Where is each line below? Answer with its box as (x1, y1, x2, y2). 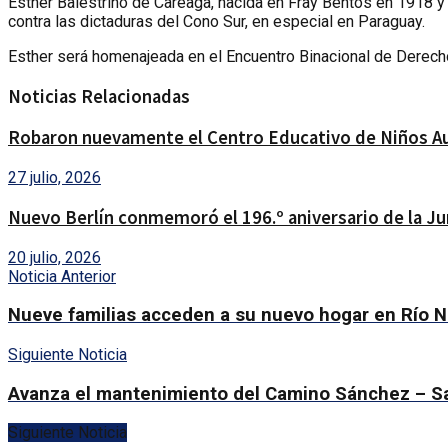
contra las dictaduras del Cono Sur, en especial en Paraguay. (8, 12, 425, 31)
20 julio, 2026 (8, 247, 101, 267)
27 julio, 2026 (8, 168, 101, 188)
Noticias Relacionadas (8, 84, 190, 108)
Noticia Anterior (8, 266, 116, 286)
